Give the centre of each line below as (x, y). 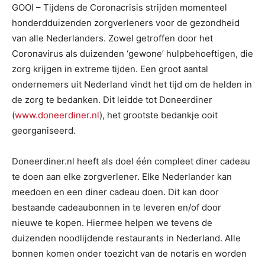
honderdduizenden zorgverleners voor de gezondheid (126, 23)
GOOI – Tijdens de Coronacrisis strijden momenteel (119, 7)
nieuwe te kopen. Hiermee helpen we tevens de (112, 223)
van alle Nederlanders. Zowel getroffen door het (112, 38)
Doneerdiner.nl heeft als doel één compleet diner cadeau (131, 161)
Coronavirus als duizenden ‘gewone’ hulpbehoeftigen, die (132, 54)
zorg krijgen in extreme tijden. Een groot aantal (110, 69)
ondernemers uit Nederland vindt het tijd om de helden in (132, 84)
